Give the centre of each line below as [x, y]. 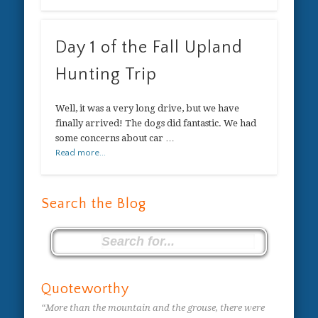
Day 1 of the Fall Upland [149, 48]
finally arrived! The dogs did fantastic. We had [156, 124]
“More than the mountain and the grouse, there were [153, 307]
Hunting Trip [106, 75]
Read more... [81, 153]
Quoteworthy [86, 289]
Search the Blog [94, 204]
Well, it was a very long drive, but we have [148, 109]
